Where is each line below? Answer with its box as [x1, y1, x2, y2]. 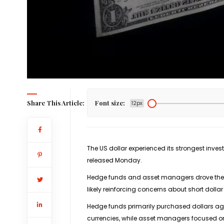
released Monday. [86, 155, 142, 164]
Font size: [94, 98, 125, 107]
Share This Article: [26, 98, 84, 107]
